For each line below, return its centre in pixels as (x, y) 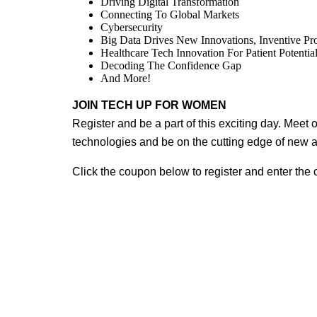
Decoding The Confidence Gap (171, 65)
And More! (126, 78)
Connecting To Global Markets (170, 15)
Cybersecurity (132, 27)
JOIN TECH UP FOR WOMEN (149, 105)
